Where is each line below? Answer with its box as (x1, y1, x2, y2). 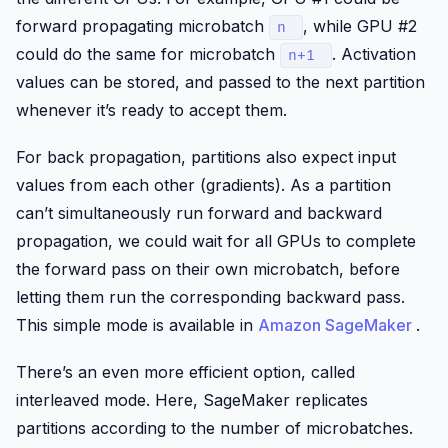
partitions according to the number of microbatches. (16, 418, 413, 439)
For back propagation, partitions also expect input (16, 147, 396, 168)
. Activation (332, 43, 417, 64)
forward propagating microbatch (16, 15, 269, 36)
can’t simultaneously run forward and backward (16, 203, 382, 224)
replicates (295, 390, 368, 411)
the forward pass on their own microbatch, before (16, 259, 400, 280)
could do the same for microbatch (16, 43, 280, 64)
